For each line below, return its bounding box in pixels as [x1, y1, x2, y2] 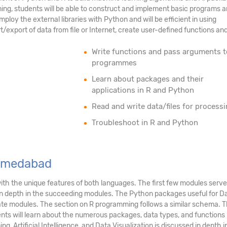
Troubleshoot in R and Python [91, 118, 198, 127]
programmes [91, 58, 137, 67]
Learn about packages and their [91, 74, 204, 84]
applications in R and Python [91, 85, 194, 95]
